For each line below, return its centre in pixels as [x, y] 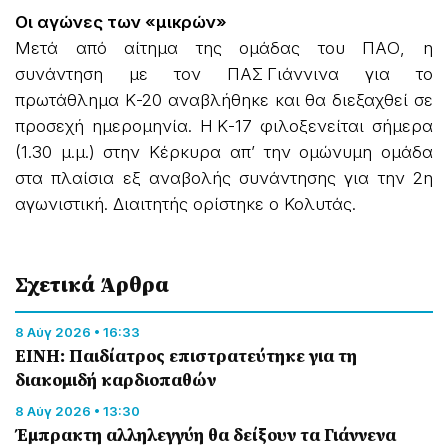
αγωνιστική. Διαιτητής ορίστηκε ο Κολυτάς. [185, 203]
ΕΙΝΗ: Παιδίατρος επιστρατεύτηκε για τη [186, 355]
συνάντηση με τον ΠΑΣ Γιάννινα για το [224, 73]
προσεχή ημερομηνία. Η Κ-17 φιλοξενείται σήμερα [224, 125]
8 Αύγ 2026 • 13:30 [77, 410]
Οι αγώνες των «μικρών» [121, 21]
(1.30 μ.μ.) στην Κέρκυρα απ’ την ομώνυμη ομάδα [224, 151]
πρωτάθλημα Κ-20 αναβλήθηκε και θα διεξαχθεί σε [224, 99]
